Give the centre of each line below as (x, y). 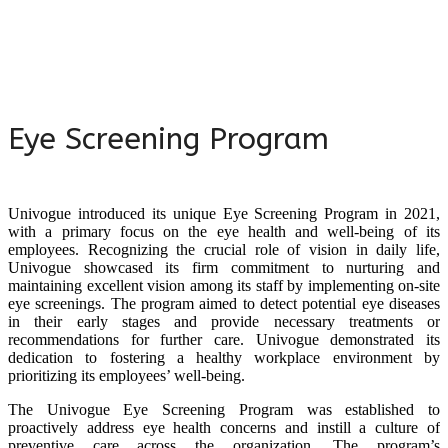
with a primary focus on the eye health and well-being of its (224, 231)
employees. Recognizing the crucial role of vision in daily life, (224, 249)
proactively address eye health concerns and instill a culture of (224, 427)
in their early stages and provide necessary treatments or (224, 321)
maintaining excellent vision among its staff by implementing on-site (224, 285)
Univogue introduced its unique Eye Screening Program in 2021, (224, 213)
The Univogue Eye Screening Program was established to (224, 409)
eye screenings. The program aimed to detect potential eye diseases (224, 303)
